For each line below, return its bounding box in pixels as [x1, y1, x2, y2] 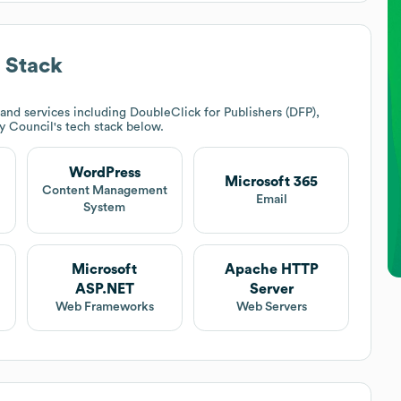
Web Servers [235, 300, 307, 313]
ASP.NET [74, 281, 134, 296]
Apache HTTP [224, 261, 319, 277]
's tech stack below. [54, 120, 164, 133]
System [83, 201, 126, 215]
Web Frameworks [55, 300, 154, 313]
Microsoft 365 [225, 174, 319, 189]
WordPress [68, 166, 141, 181]
